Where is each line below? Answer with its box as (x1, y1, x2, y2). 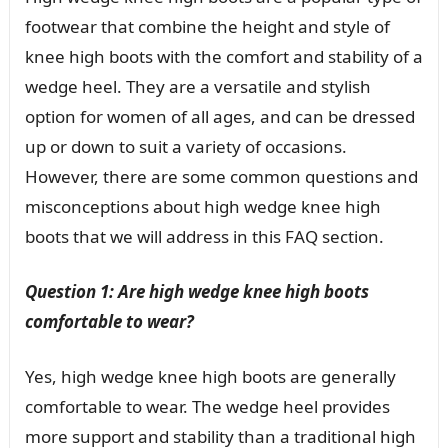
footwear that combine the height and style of (24, 14, 390, 38)
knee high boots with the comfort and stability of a (24, 44, 423, 68)
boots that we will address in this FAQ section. (24, 224, 384, 248)
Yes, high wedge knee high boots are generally (24, 364, 396, 388)
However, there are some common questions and (24, 164, 418, 188)
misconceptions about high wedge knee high (24, 194, 381, 218)
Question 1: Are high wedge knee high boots (24, 279, 369, 303)
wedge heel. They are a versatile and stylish (24, 74, 371, 98)
